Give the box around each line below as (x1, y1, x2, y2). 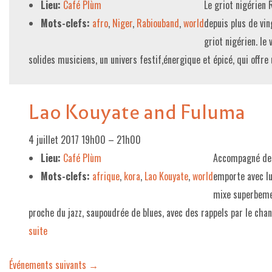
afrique (92, 169, 120, 183)
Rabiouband (137, 16, 179, 30)
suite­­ (29, 223, 47, 238)
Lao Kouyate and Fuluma (29, 97, 245, 127)
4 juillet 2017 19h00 (29, 132, 106, 147)
